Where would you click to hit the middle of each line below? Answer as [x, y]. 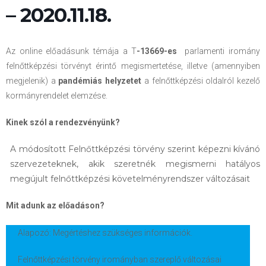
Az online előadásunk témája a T [72, 51]
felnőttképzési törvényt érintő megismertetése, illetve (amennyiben [133, 66]
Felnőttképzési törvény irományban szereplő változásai [120, 259]
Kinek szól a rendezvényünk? [64, 122]
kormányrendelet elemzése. [57, 96]
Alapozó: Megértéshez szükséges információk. [105, 233]
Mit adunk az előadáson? [55, 205]
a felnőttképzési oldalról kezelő [201, 81]
